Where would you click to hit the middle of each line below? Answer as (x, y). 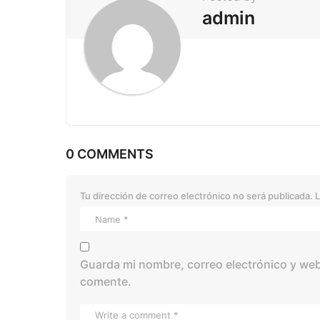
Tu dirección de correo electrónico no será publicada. (196, 196)
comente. (106, 282)
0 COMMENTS (110, 154)
